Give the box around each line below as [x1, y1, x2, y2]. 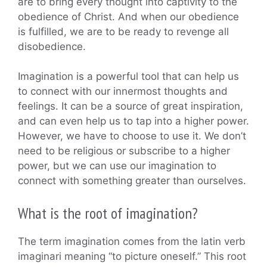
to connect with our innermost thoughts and [18, 85, 228, 98]
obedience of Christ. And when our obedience [18, 10, 239, 23]
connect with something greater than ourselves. [18, 175, 246, 187]
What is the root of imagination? [18, 203, 198, 223]
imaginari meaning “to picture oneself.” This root [18, 250, 246, 262]
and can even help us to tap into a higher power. [18, 115, 249, 128]
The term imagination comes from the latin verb [18, 235, 246, 247]
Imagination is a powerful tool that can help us [18, 70, 239, 83]
